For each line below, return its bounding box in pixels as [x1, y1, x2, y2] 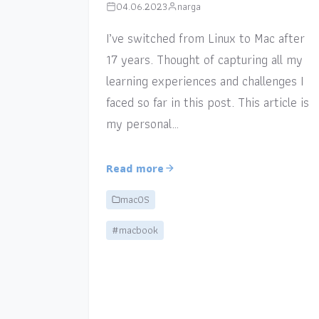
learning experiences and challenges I [105, 70, 303, 91]
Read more [105, 159, 164, 177]
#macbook [111, 221, 158, 238]
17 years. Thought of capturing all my [105, 48, 303, 70]
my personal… [105, 113, 179, 134]
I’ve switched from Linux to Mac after [105, 27, 305, 48]
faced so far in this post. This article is [105, 91, 309, 113]
